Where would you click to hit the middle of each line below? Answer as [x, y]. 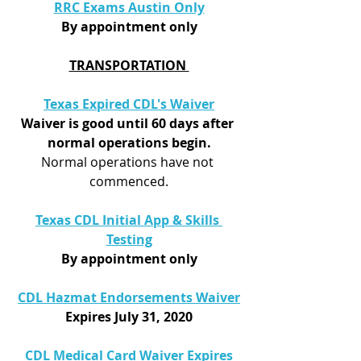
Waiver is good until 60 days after [129, 123]
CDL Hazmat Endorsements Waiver [129, 297]
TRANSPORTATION [129, 65]
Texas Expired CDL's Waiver [129, 104]
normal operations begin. [129, 143]
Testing [129, 239]
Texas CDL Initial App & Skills [129, 220]
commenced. [129, 181]
